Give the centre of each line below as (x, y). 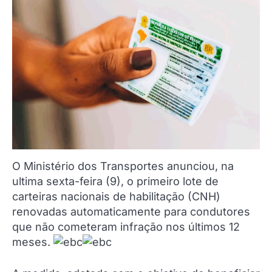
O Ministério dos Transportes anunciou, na (123, 166)
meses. (33, 242)
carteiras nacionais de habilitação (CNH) (116, 196)
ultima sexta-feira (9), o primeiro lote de (115, 181)
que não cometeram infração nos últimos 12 (126, 226)
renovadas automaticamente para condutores (131, 211)
